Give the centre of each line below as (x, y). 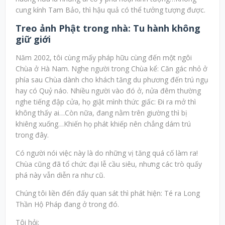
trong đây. (32, 135)
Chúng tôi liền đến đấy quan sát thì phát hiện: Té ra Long (108, 193)
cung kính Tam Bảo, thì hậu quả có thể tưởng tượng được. (110, 10)
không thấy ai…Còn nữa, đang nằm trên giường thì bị (101, 113)
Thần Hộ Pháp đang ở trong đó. (67, 204)
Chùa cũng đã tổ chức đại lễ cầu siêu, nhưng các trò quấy (109, 164)
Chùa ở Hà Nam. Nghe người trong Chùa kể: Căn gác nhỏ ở (111, 69)
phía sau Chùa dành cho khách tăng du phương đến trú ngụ (112, 80)
